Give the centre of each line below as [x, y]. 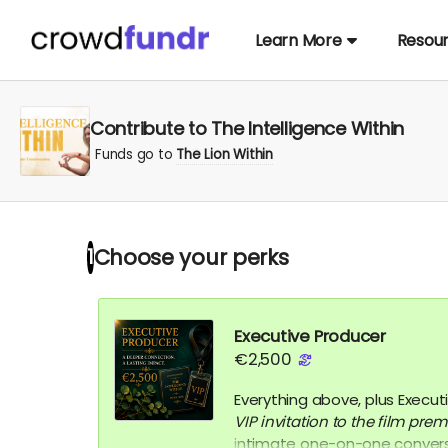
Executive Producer [310, 336]
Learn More [298, 40]
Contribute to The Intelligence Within [247, 128]
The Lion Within [224, 154]
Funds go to [136, 154]
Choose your [170, 257]
